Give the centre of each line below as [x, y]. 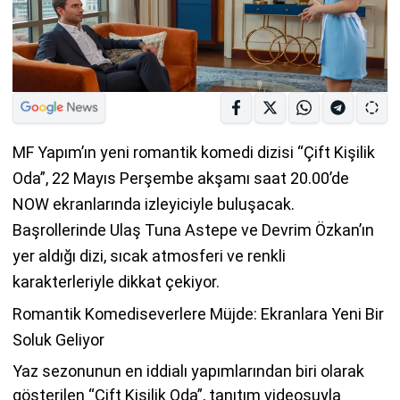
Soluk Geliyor [58, 339]
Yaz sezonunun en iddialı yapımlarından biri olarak [188, 371]
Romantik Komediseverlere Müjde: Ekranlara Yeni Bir [198, 313]
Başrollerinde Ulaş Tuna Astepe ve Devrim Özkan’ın [193, 229]
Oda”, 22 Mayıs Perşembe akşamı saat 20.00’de [181, 178]
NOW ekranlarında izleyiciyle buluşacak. [154, 204]
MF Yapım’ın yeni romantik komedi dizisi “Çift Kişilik [194, 152]
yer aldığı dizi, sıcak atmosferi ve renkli [149, 255]
